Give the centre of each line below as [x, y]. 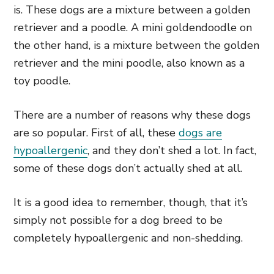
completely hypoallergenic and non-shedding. [128, 238]
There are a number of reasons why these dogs [132, 115]
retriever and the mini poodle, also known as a [129, 63]
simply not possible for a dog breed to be [118, 220]
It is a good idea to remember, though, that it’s [131, 202]
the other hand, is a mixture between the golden [136, 45]
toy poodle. [42, 81]
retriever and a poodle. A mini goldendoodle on [133, 28]
